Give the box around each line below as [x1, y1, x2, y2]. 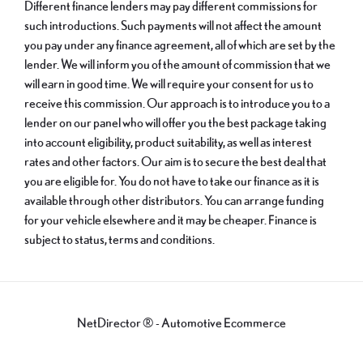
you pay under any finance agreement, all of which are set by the [24, 36, 335, 52]
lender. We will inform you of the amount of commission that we [24, 56, 331, 71]
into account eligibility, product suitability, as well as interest [24, 134, 312, 149]
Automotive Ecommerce [161, 314, 286, 330]
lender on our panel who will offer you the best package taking [24, 114, 327, 130]
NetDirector [77, 314, 143, 330]
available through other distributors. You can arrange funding [24, 192, 324, 207]
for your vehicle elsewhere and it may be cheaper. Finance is [24, 211, 317, 227]
